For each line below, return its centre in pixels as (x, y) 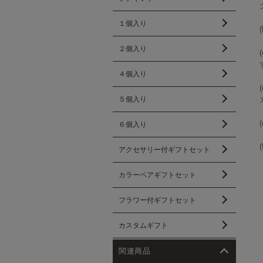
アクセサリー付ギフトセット (164, 150)
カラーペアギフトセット (157, 175)
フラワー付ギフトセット (157, 200)
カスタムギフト (143, 225)
